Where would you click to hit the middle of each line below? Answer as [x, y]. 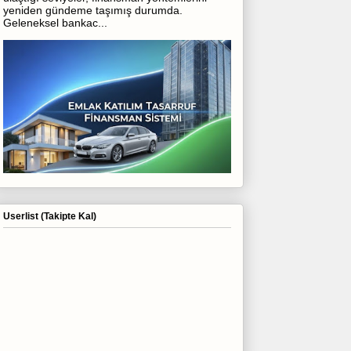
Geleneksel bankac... [55, 22]
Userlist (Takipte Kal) [49, 216]
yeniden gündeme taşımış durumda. [92, 10]
